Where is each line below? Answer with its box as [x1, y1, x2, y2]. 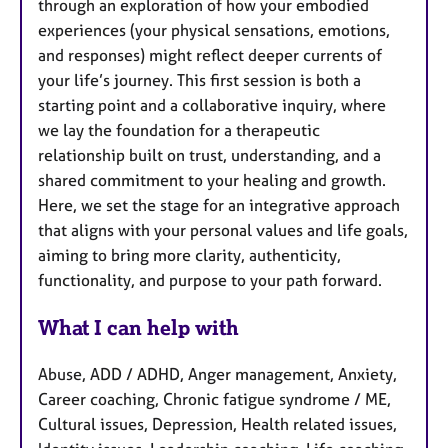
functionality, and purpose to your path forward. [38, 270, 382, 291]
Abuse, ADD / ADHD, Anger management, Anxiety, [38, 363, 397, 384]
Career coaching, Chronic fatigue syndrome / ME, [38, 388, 391, 409]
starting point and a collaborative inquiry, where [38, 95, 386, 116]
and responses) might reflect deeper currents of [38, 45, 382, 66]
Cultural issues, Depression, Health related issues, [38, 413, 397, 434]
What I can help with [38, 315, 239, 341]
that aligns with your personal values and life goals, [38, 220, 408, 241]
